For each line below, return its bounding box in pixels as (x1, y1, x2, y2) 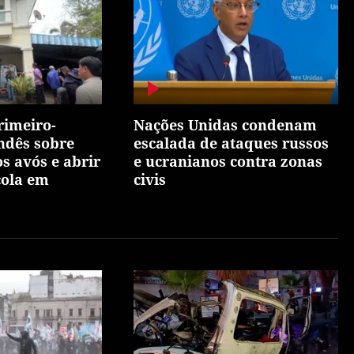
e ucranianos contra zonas (134, 152, 323, 171)
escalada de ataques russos (134, 134, 330, 153)
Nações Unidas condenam (134, 115, 318, 135)
